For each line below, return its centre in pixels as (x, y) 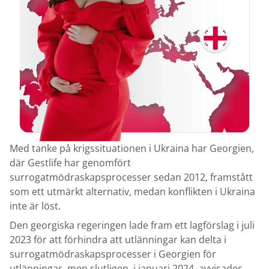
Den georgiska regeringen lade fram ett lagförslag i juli (132, 225)
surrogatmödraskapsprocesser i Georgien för (113, 254)
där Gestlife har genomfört (70, 163)
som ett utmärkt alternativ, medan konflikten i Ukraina (132, 192)
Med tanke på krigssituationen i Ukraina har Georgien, (132, 149)
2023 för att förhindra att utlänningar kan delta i (118, 240)
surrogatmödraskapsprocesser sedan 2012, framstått (131, 177)
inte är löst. (35, 206)
